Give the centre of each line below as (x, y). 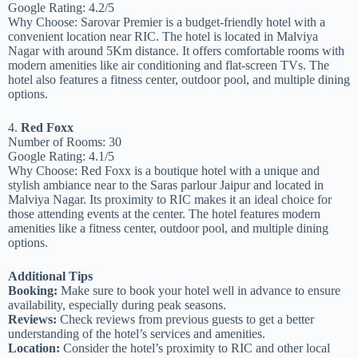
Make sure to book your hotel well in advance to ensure (199, 290)
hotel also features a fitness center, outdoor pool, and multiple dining (179, 79)
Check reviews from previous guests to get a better (185, 319)
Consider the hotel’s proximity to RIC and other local (195, 348)
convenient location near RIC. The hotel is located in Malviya (163, 36)
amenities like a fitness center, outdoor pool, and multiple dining (168, 228)
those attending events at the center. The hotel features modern (164, 213)
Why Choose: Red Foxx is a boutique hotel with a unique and (164, 170)
